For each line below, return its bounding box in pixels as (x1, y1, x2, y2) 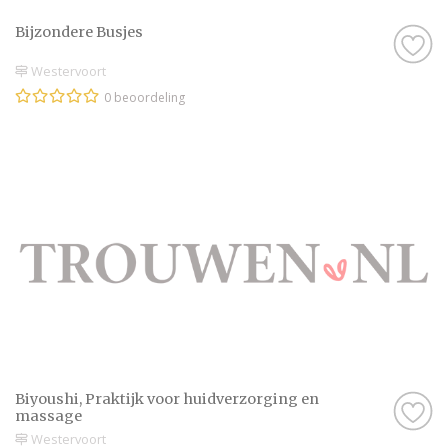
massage (15, 407, 82, 426)
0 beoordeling (104, 89, 185, 107)
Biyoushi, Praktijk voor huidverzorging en (15, 390, 319, 409)
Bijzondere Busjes (15, 22, 143, 41)
